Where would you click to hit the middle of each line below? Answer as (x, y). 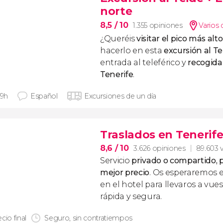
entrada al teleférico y (144, 62)
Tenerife (117, 74)
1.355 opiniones (158, 25)
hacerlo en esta (132, 51)
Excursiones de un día (120, 96)
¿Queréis (117, 39)
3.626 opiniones (160, 148)
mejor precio (125, 172)
